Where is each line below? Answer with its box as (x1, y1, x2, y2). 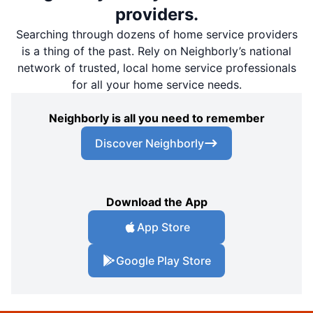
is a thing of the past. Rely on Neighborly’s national (22, 43, 291, 58)
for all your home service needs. (71, 77, 242, 92)
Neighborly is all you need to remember (48, 110, 265, 125)
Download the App (105, 194, 208, 209)
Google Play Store (116, 253, 211, 268)
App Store (137, 219, 190, 234)
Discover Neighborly (95, 136, 204, 150)
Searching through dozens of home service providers (15, 27, 298, 41)
